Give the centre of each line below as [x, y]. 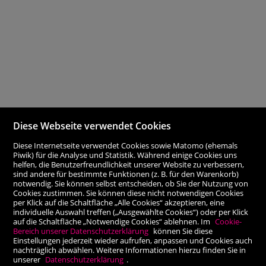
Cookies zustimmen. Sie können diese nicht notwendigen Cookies [129, 193]
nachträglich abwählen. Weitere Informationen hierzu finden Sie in [130, 250]
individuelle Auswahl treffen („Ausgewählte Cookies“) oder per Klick [131, 212]
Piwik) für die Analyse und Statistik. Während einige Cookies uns [125, 155]
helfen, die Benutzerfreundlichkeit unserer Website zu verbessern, [129, 164]
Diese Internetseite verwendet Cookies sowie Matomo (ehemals [126, 145]
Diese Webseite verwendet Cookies [92, 126]
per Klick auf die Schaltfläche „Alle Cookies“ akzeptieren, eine [119, 202]
